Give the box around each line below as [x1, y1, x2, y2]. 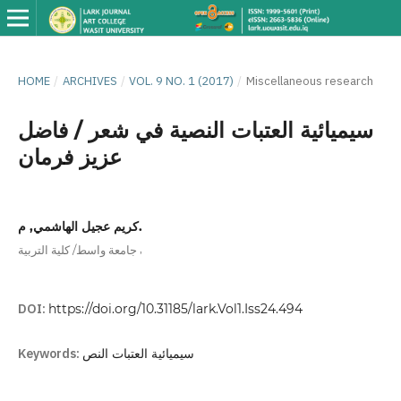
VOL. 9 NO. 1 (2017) [129, 72, 235, 90]
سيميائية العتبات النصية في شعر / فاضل [17, 116, 373, 143]
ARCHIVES [62, 72, 117, 90]
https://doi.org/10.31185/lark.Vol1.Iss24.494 [47, 300, 303, 317]
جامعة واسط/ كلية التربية [17, 242, 137, 257]
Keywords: [17, 344, 82, 363]
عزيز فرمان [17, 143, 122, 170]
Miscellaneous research [245, 72, 373, 90]
